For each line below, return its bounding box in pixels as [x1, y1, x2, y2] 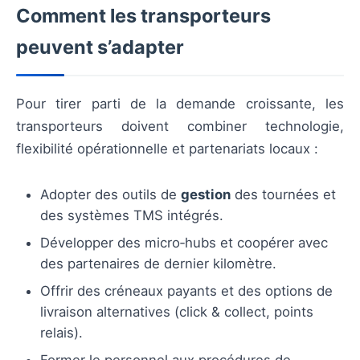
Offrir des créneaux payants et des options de [40, 283, 333, 300]
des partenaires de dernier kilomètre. [40, 256, 276, 272]
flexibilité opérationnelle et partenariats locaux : [16, 140, 318, 157]
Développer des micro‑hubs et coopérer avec [40, 235, 328, 252]
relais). [40, 325, 83, 342]
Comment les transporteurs [16, 3, 271, 27]
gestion [181, 186, 231, 203]
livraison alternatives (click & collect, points [40, 304, 313, 321]
